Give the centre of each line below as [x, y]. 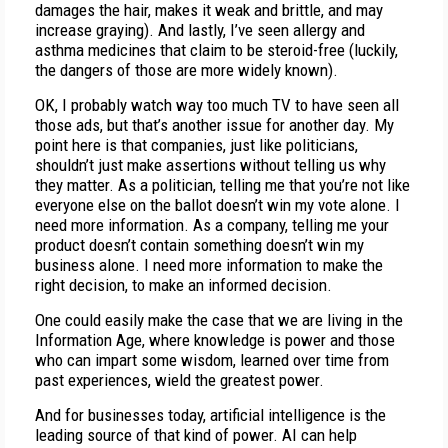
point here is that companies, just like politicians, [196, 145]
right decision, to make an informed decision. [183, 285]
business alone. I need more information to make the [209, 265]
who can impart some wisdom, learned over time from [212, 360]
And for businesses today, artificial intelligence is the [210, 415]
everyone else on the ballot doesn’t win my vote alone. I [217, 205]
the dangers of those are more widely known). [186, 70]
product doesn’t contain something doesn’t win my [199, 245]
